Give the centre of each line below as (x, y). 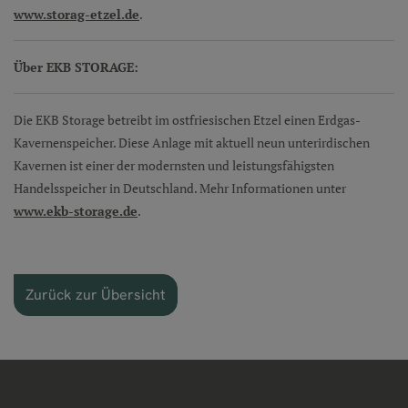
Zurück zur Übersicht (96, 294)
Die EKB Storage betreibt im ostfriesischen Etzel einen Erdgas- (187, 119)
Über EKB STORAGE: (76, 66)
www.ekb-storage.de (76, 210)
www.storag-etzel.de (76, 14)
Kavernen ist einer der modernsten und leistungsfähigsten (174, 165)
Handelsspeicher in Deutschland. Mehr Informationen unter (180, 188)
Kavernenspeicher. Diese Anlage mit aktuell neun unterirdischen (192, 142)
